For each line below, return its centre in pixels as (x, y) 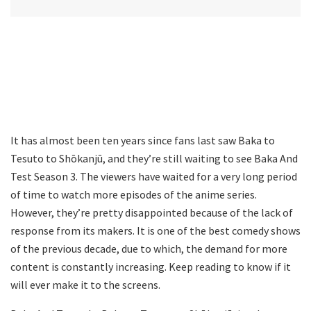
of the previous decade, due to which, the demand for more (149, 248)
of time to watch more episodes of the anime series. (134, 194)
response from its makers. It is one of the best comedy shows (155, 230)
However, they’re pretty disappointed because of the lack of (152, 212)
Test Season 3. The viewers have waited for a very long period (154, 176)
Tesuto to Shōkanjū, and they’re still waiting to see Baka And (154, 158)
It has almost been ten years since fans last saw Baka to (143, 140)
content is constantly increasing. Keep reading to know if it (151, 266)
